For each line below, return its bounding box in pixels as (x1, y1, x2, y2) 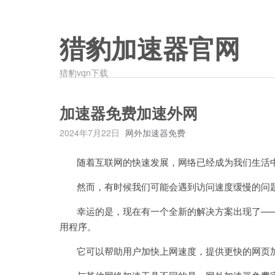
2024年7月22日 (60, 126, 120, 139)
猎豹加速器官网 (60, 36, 240, 64)
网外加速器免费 (125, 126, 185, 139)
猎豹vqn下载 (60, 66, 108, 79)
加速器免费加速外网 (60, 105, 198, 123)
